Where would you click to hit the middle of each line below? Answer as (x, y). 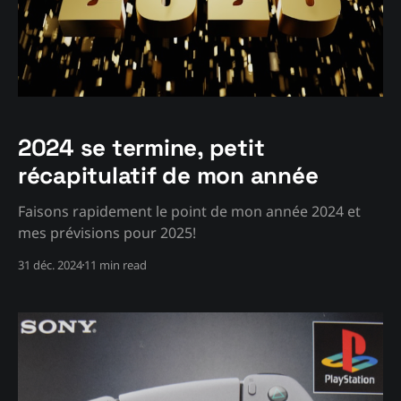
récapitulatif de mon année (168, 175)
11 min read (115, 264)
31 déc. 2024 (50, 264)
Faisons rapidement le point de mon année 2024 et (189, 211)
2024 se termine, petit (141, 147)
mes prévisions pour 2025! (107, 232)
